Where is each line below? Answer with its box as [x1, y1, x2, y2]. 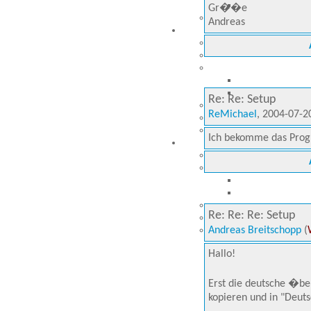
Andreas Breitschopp [208, 225, 301, 236]
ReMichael [208, 109, 257, 120]
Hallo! [208, 249, 235, 260]
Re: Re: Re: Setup [208, 209, 295, 222]
